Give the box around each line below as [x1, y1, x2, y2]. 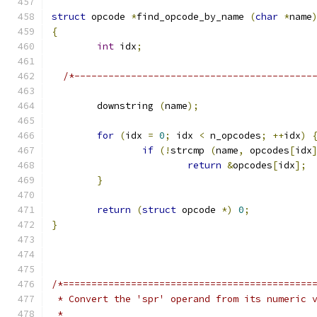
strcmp [171, 144, 210, 156]
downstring [97, 100, 159, 112]
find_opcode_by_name [137, 11, 250, 23]
